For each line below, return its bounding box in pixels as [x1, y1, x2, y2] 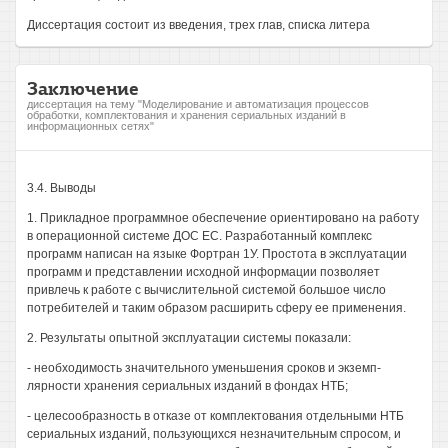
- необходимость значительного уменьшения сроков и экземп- [27, 361, 381, 375]
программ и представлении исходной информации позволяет [27, 265, 380, 279]
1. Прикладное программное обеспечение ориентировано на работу [27, 211, 419, 225]
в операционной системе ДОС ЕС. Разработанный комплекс [27, 229, 372, 243]
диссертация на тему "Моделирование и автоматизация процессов [27, 98, 369, 110]
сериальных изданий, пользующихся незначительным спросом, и [27, 427, 401, 441]
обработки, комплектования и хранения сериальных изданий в [27, 109, 346, 121]
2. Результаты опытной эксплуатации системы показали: [27, 331, 351, 345]
